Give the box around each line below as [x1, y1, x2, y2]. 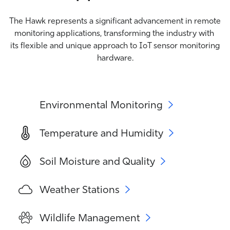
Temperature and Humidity [40, 126, 163, 139]
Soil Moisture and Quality [40, 154, 155, 167]
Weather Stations [40, 182, 120, 196]
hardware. [97, 52, 133, 63]
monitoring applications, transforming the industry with [14, 27, 216, 38]
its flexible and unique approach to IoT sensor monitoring [10, 40, 220, 50]
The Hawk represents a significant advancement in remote [9, 15, 221, 26]
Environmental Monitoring [40, 98, 163, 111]
